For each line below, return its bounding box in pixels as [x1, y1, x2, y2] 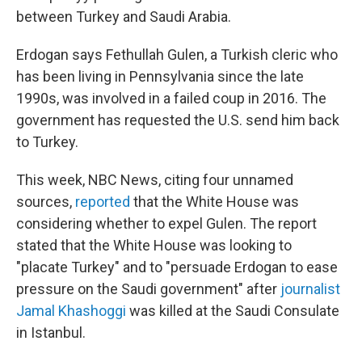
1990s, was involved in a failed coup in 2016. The [16, 90, 326, 107]
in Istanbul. [16, 324, 86, 341]
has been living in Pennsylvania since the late [16, 68, 304, 85]
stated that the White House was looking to [16, 237, 292, 254]
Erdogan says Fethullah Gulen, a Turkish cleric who [16, 46, 338, 63]
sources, [16, 193, 75, 210]
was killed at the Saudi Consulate [126, 302, 339, 319]
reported [75, 193, 130, 210]
